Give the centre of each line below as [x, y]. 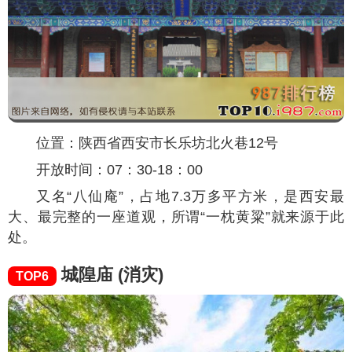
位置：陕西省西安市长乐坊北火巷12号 [157, 143]
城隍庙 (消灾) [110, 275]
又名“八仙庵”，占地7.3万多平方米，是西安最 [190, 197]
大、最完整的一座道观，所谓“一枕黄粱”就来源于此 [176, 217]
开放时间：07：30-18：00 [119, 170]
